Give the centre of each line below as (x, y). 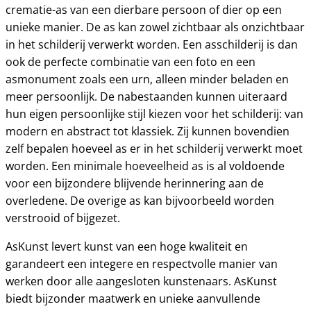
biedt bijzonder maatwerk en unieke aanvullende (133, 299)
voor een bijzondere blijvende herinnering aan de (135, 183)
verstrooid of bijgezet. (63, 218)
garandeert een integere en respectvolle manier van (142, 264)
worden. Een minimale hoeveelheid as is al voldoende (145, 166)
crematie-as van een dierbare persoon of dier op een (144, 10)
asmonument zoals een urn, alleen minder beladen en (147, 79)
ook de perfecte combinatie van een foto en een (131, 62)
